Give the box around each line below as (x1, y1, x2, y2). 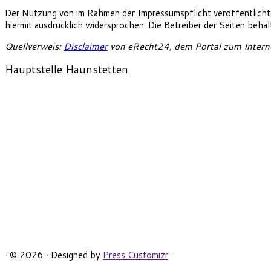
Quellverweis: (5, 40, 64, 53)
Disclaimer (64, 40, 108, 53)
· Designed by (46, 249, 103, 262)
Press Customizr (103, 249, 168, 262)
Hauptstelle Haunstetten (5, 61, 128, 77)
